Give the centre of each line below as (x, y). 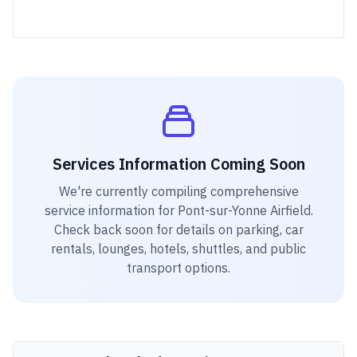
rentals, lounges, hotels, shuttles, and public (178, 249)
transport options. (178, 268)
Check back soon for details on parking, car (178, 229)
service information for (111, 210)
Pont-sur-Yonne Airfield (244, 210)
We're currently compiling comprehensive (178, 191)
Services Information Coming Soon (178, 164)
